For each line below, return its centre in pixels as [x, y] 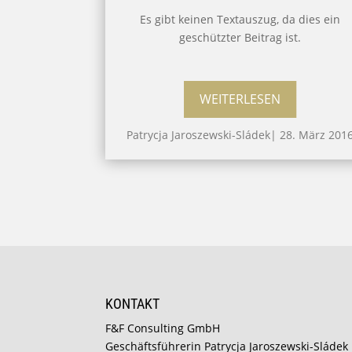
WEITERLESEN [240, 99]
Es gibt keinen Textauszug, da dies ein [240, 19]
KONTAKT [133, 303]
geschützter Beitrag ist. [240, 37]
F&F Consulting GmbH [163, 328]
